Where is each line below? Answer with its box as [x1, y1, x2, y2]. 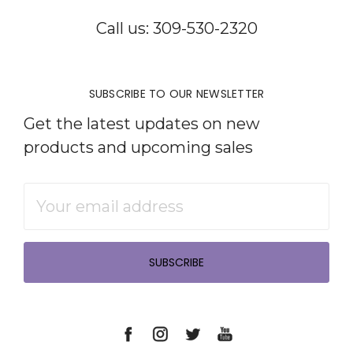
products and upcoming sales [24, 137, 253, 157]
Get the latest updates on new [24, 113, 260, 133]
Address [24, 208, 87, 228]
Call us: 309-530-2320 [95, 18, 258, 38]
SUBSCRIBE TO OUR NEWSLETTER [88, 85, 265, 102]
